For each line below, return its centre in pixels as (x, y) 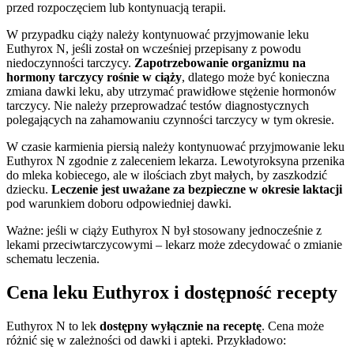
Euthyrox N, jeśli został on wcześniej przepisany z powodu (154, 49)
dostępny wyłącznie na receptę (181, 326)
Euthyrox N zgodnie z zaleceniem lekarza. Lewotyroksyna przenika (175, 161)
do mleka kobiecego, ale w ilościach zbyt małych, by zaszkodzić (167, 175)
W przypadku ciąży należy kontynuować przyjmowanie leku (158, 35)
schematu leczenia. (55, 259)
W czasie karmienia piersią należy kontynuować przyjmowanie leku (175, 147)
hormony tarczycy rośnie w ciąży (94, 77)
